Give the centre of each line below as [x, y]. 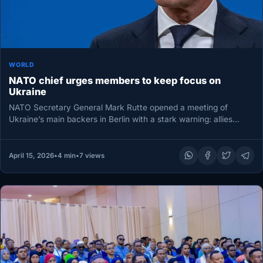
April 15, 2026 [31, 155]
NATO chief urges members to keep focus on [115, 81]
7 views [92, 155]
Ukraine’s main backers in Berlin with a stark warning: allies [121, 119]
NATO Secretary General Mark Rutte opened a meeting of [119, 107]
